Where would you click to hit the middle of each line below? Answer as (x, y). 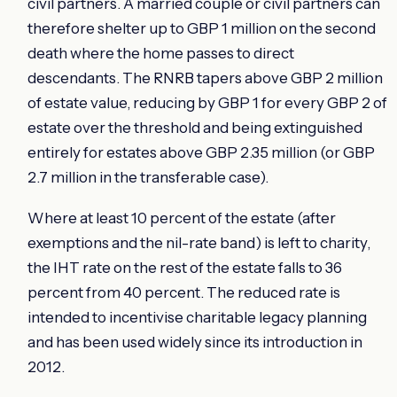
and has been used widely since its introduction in (195, 342)
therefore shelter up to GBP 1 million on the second (202, 28)
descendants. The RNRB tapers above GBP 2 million (205, 78)
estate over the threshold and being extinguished (195, 127)
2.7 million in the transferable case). (148, 177)
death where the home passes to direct (161, 53)
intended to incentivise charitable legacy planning (197, 317)
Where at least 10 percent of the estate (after (182, 218)
